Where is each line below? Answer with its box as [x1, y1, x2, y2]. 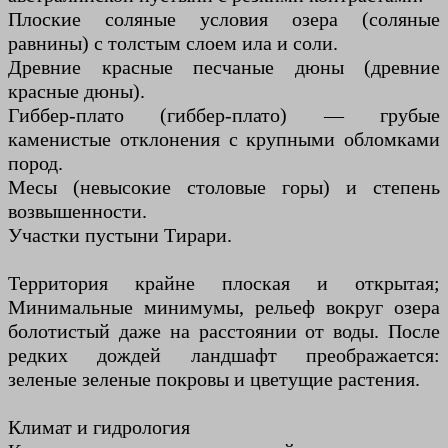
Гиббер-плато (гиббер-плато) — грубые [8, 103, 440, 126]
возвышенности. [8, 199, 147, 222]
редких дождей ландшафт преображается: [8, 343, 440, 366]
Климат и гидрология [8, 415, 190, 438]
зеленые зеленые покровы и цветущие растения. [8, 367, 420, 390]
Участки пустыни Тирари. [8, 223, 232, 246]
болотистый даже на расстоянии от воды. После [8, 319, 440, 342]
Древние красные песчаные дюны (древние [8, 55, 440, 78]
